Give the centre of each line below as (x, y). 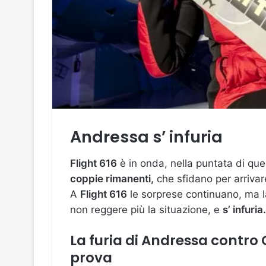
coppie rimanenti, (112, 178)
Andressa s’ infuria (146, 137)
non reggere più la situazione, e (146, 209)
